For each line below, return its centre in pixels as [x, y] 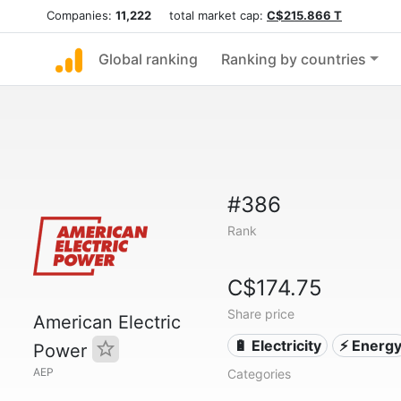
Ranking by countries [294, 59]
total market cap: [209, 15]
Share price [260, 314]
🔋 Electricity [278, 346]
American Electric [107, 322]
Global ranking [148, 59]
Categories [259, 374]
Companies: [81, 15]
